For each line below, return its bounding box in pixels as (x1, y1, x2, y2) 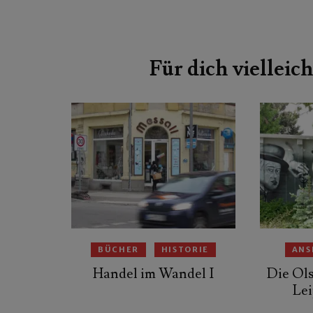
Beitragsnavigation (71, 26, 233, 48)
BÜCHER (97, 245, 139, 255)
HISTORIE (161, 245, 210, 255)
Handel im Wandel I (93, 265, 214, 284)
